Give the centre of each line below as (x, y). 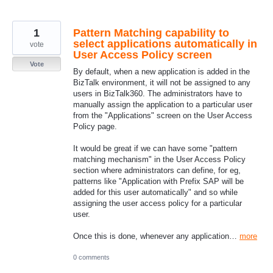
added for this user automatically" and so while (155, 192)
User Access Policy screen (143, 55)
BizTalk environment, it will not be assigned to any (162, 82)
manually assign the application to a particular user (163, 104)
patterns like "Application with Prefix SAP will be (158, 181)
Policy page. (95, 126)
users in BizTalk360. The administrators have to (158, 93)
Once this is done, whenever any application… (156, 236)
